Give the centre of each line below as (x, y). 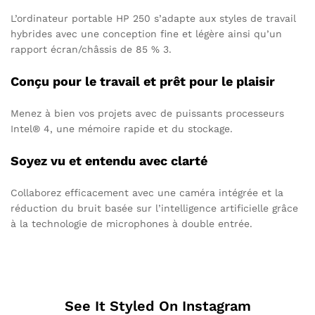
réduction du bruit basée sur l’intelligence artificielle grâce (154, 208)
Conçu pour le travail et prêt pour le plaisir (143, 81)
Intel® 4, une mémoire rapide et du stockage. (122, 128)
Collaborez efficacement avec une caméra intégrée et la (147, 192)
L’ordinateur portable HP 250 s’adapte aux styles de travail (153, 18)
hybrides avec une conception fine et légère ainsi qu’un (146, 33)
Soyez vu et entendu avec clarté (109, 160)
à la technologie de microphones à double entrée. (131, 223)
